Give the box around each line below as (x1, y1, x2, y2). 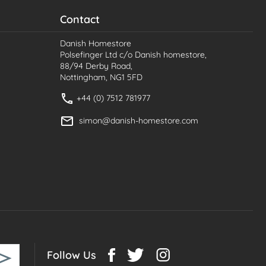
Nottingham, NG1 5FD (60, 71, 142, 83)
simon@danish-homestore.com (79, 115, 198, 126)
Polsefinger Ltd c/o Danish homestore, (60, 49, 207, 60)
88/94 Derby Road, (60, 60, 132, 71)
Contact (60, 12, 100, 26)
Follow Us (47, 248, 96, 262)
